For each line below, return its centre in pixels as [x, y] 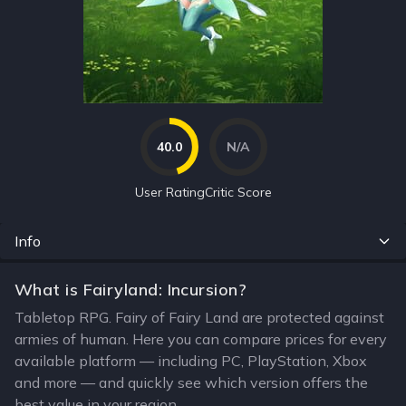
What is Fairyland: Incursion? [131, 290]
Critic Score [238, 192]
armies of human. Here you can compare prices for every [201, 339]
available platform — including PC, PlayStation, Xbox [191, 361]
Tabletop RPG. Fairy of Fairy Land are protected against [199, 317]
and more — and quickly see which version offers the [191, 382]
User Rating [169, 192]
